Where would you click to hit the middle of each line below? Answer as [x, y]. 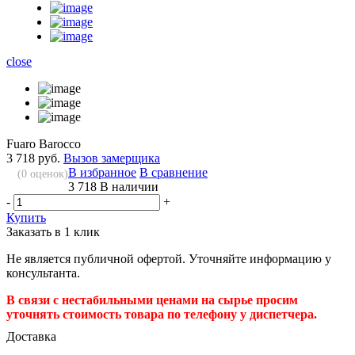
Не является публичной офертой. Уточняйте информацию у [169, 259]
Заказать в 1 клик [53, 232]
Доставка [31, 337]
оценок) [48, 174]
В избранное [102, 173]
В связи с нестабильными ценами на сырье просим [152, 300]
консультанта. [43, 273]
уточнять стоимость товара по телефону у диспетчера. [162, 315]
